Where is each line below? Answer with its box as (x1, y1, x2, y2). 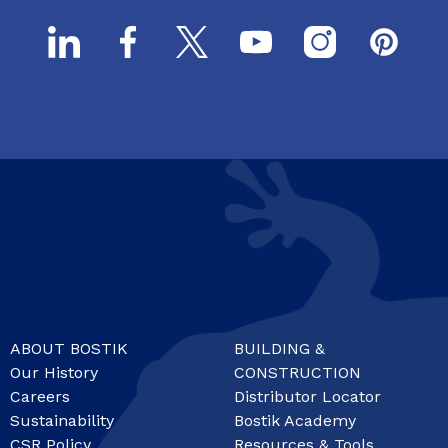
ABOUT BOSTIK (10, 338, 128, 358)
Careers (10, 386, 70, 406)
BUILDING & (234, 338, 325, 358)
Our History (10, 362, 98, 382)
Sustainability (10, 410, 114, 430)
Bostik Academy (234, 410, 356, 430)
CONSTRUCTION (234, 362, 361, 382)
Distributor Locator (234, 386, 381, 406)
